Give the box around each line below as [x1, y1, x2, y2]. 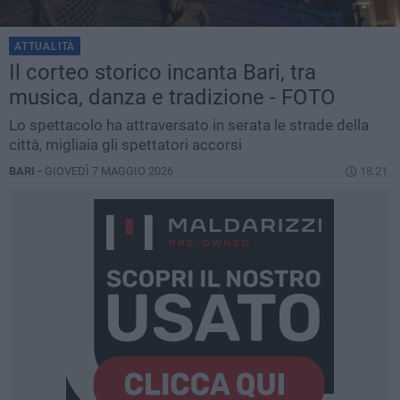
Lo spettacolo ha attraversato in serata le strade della [9, 116, 369, 135]
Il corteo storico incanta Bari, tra [9, 60, 316, 86]
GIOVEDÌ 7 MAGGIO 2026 [45, 164, 173, 179]
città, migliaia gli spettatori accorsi [9, 136, 242, 154]
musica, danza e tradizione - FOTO [9, 85, 336, 111]
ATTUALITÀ [14, 40, 76, 54]
